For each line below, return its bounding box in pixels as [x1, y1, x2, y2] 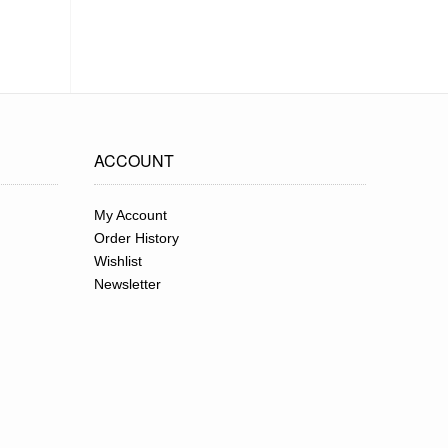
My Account [94, 206, 167, 223]
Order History [94, 229, 179, 246]
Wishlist [94, 252, 142, 269]
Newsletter [94, 275, 161, 292]
